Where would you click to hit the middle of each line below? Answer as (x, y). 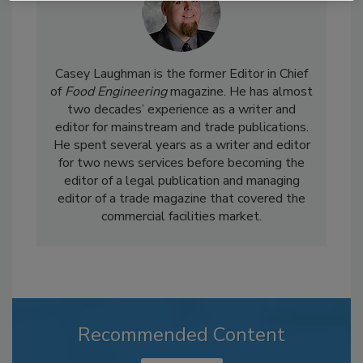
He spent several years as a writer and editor (181, 145)
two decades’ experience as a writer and (181, 109)
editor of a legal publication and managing (181, 180)
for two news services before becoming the (181, 162)
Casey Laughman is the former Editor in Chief (181, 73)
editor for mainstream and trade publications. (181, 127)
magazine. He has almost (240, 91)
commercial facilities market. (181, 216)
